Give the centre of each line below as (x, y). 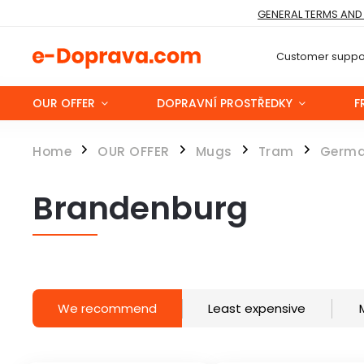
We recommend (107, 308)
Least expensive (257, 308)
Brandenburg (140, 208)
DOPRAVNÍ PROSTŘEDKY (225, 103)
